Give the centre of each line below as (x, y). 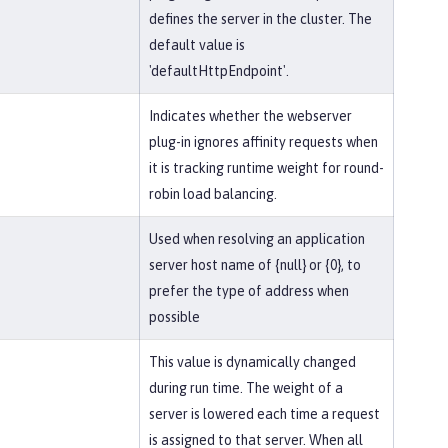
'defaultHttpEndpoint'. (219, 71)
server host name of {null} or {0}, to (255, 265)
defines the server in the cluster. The (260, 19)
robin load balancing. (213, 194)
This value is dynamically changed (252, 362)
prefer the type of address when (249, 291)
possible (174, 317)
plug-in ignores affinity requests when (263, 142)
